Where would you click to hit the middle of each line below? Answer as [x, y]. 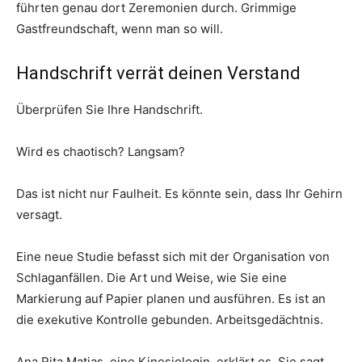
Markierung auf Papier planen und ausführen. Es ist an [171, 298]
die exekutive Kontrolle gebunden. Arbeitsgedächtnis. [170, 319]
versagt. [39, 214]
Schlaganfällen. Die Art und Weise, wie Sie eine [152, 277]
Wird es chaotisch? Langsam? [101, 151]
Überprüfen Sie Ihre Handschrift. [109, 109]
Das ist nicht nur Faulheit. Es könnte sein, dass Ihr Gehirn [179, 193]
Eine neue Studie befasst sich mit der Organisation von [173, 256]
